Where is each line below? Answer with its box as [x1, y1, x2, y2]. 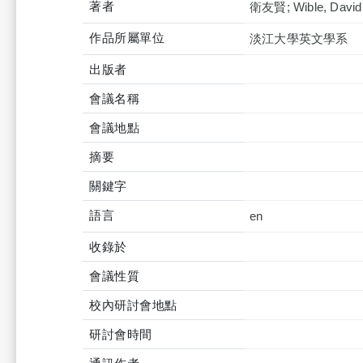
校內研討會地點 [89, 298, 177, 312]
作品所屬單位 [89, 31, 164, 45]
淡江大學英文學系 [250, 32, 348, 45]
